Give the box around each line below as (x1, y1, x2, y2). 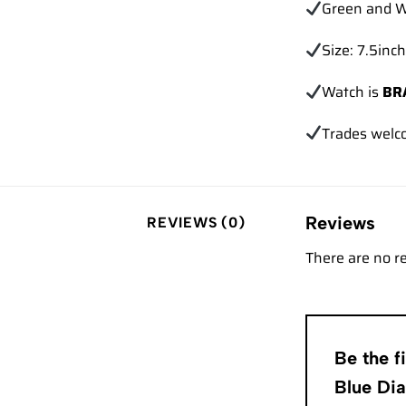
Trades (322, 121, 368, 145)
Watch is (322, 80, 383, 103)
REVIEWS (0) (147, 213, 246, 231)
